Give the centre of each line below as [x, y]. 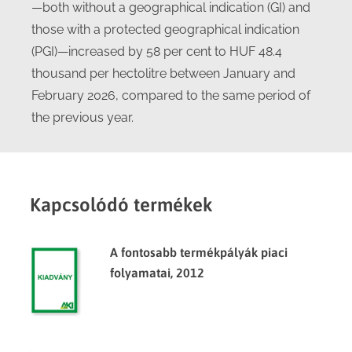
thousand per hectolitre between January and [163, 73]
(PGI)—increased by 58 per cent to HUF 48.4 [157, 51]
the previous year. [82, 117]
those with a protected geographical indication [165, 29]
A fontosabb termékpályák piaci [199, 252]
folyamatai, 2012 [157, 273]
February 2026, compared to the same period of [171, 95]
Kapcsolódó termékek [121, 205]
